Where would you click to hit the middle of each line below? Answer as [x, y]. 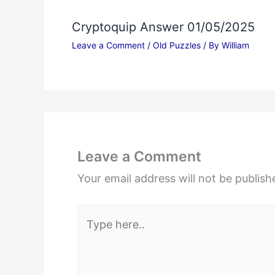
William [235, 45]
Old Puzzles [177, 45]
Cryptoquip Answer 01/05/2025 [163, 27]
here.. [91, 235]
